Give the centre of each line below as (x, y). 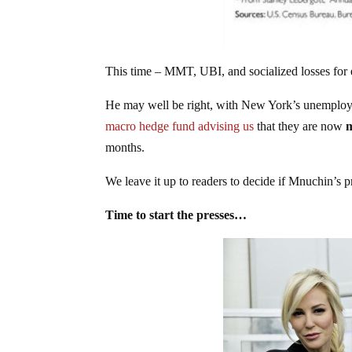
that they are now (300, 126)
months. (125, 147)
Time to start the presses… (176, 214)
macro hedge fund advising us (180, 126)
